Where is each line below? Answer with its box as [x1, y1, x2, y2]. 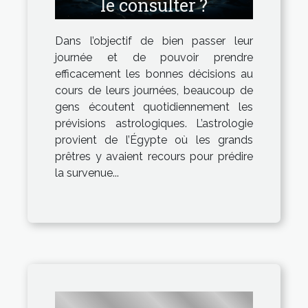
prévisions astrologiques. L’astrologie [55, 116, 253, 130]
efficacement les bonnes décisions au [55, 67, 253, 80]
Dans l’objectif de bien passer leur [55, 34, 253, 47]
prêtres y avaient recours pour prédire [55, 149, 253, 163]
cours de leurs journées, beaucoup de [55, 83, 253, 97]
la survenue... [55, 166, 119, 179]
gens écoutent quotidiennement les [55, 100, 253, 113]
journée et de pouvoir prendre [55, 50, 253, 64]
